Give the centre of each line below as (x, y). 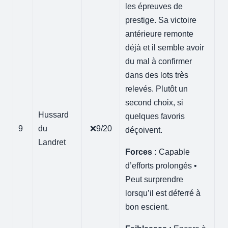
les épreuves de (154, 6)
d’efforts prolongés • (161, 165)
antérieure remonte (160, 34)
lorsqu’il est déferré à (163, 193)
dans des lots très (157, 75)
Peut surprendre (154, 179)
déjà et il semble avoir (165, 47)
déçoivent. (144, 130)
